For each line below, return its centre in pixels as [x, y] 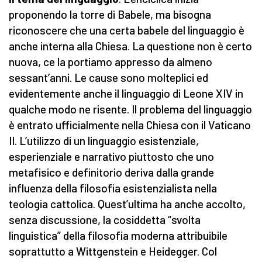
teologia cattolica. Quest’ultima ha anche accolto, [127, 204]
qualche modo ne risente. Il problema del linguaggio [130, 109]
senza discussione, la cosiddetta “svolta [105, 220]
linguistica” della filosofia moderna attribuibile [118, 236]
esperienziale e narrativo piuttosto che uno [111, 157]
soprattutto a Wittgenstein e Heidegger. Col [113, 251]
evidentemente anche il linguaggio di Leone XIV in [126, 94]
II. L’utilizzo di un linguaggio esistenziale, [104, 141]
